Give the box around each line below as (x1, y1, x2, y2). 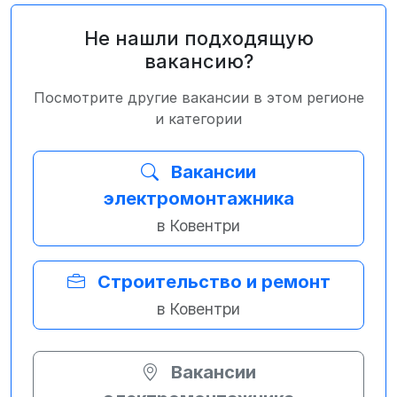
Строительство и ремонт (97, 271, 331, 292)
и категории (155, 110, 242, 128)
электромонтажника (103, 188, 294, 209)
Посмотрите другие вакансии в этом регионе (33, 89, 364, 106)
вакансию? (144, 50, 253, 73)
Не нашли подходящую (83, 27, 314, 50)
